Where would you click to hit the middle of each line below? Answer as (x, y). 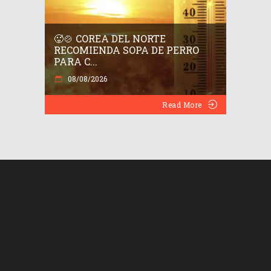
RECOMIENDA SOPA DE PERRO (126, 50)
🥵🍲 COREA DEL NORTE (110, 38)
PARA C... (76, 61)
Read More (182, 104)
